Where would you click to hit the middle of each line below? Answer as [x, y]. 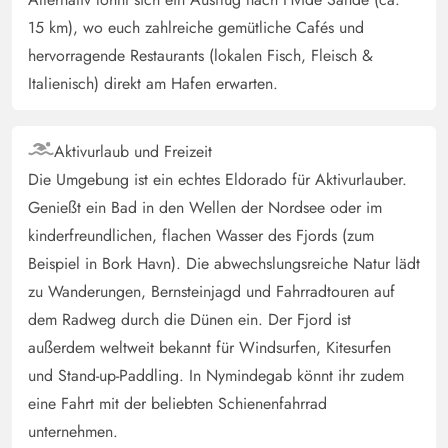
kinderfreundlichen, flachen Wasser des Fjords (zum [201, 236]
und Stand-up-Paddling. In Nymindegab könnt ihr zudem [216, 376]
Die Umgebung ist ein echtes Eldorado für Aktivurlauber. [217, 180]
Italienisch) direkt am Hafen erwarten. [153, 84]
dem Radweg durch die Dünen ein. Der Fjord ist [189, 320]
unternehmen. [73, 432]
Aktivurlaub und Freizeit [133, 152]
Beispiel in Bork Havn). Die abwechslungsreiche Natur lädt [224, 264]
